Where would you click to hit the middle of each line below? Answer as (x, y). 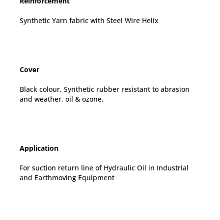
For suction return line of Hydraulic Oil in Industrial (104, 168)
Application (39, 148)
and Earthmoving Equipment (67, 178)
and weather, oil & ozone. (62, 99)
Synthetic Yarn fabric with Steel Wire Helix (89, 21)
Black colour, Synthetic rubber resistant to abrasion (105, 89)
